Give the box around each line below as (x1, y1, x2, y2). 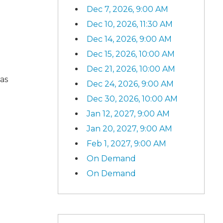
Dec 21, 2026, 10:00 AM (87, 64, 175, 74)
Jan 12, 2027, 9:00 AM (87, 109, 170, 118)
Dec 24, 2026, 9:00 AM (87, 79, 174, 89)
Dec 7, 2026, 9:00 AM (87, 4, 168, 14)
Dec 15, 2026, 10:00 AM (87, 49, 175, 59)
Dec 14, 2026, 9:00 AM (87, 34, 172, 44)
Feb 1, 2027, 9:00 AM (87, 138, 166, 148)
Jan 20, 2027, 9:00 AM (87, 123, 172, 133)
